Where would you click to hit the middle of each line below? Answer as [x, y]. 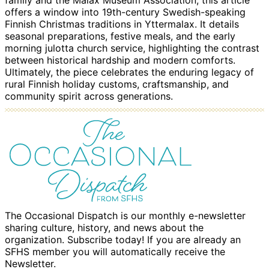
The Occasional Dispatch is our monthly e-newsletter [125, 216]
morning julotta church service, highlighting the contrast [132, 48]
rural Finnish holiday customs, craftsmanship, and [117, 84]
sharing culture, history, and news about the [104, 228]
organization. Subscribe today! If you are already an [123, 240]
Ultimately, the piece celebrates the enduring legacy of [129, 72]
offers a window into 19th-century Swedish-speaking [125, 12]
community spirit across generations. [89, 96]
